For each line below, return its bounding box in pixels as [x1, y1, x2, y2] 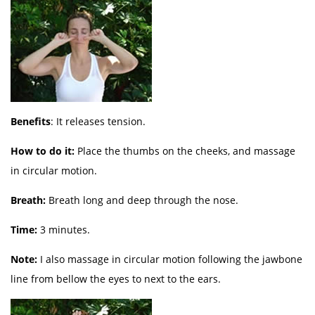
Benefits [11, 115, 51, 128]
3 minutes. [40, 223, 90, 236]
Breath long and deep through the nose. [49, 193, 238, 207]
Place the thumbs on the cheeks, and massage [77, 144, 295, 157]
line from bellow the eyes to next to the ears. [11, 272, 221, 285]
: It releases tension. [51, 115, 146, 128]
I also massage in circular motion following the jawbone [40, 252, 302, 266]
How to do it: [11, 144, 77, 157]
